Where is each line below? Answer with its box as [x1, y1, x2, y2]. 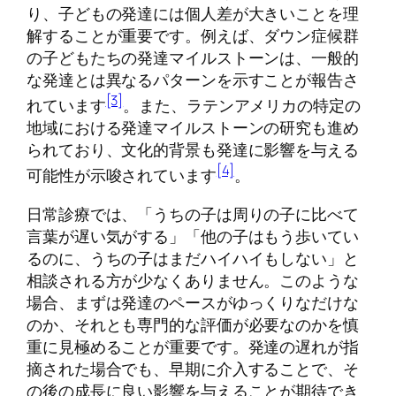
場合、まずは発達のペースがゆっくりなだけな [27, 290, 359, 314]
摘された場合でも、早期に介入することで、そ [27, 356, 359, 380]
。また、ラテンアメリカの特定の [123, 94, 361, 118]
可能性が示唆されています [27, 164, 217, 187]
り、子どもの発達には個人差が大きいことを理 [27, 2, 359, 26]
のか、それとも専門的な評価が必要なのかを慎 [27, 312, 359, 336]
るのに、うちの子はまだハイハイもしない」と [27, 246, 359, 270]
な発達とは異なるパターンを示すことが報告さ [27, 68, 359, 92]
